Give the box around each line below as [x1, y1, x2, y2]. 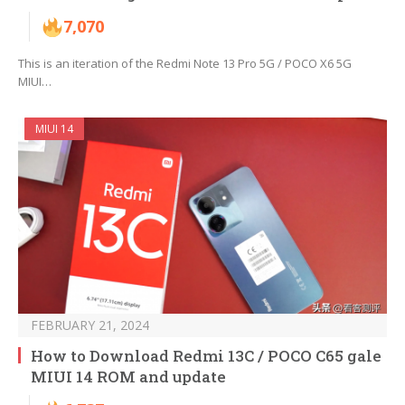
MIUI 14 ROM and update [31, 366, 226, 388]
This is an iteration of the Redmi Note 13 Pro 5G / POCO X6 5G [18, 55, 352, 72]
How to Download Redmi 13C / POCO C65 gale [31, 345, 381, 367]
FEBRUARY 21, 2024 [31, 316, 149, 334]
